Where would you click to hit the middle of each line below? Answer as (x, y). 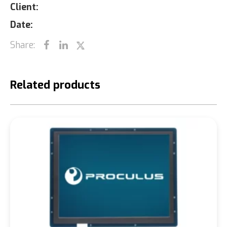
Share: (23, 45)
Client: (24, 7)
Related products (55, 85)
